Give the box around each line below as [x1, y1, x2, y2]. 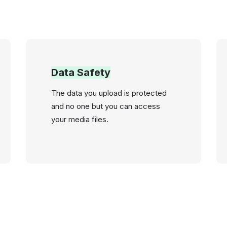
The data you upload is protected [51, 88, 167, 98]
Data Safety [51, 66, 110, 79]
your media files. [51, 115, 108, 124]
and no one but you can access [51, 101, 160, 111]
